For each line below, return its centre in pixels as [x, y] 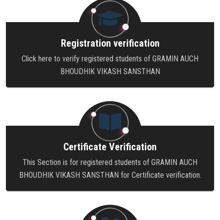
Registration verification [110, 43]
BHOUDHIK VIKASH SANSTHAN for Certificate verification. [110, 175]
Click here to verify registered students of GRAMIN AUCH [110, 58]
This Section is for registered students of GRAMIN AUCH [110, 162]
